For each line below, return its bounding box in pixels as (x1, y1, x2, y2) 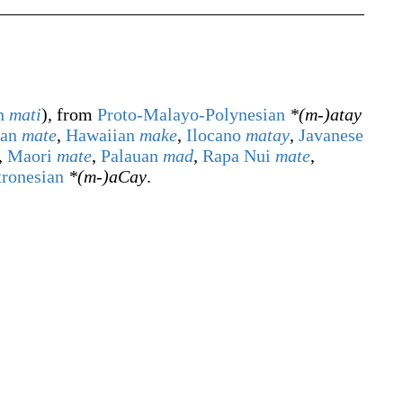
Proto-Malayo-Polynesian (97, 104, 285, 124)
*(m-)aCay (68, 166, 147, 186)
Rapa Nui (202, 146, 271, 166)
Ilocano (186, 125, 241, 145)
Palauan (101, 146, 158, 166)
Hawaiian (66, 125, 135, 145)
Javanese (299, 125, 363, 145)
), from (41, 104, 97, 124)
